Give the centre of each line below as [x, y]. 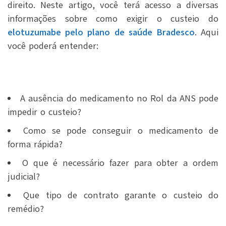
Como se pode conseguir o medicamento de [121, 131]
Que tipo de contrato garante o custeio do [121, 195]
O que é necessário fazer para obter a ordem [120, 163]
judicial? [24, 177]
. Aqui [207, 33]
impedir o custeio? [44, 112]
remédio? [26, 209]
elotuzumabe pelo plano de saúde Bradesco [101, 33]
